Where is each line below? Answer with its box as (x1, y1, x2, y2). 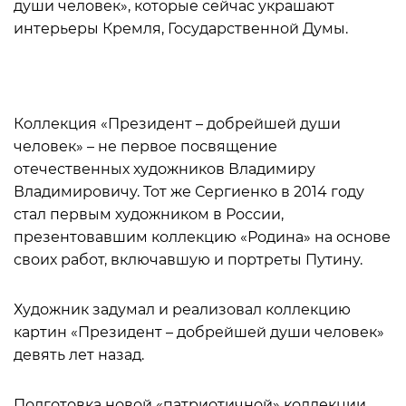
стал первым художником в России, (14, 206, 284, 223)
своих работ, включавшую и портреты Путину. (14, 251, 366, 268)
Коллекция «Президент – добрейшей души (14, 115, 341, 132)
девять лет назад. (14, 346, 148, 363)
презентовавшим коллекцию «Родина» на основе (14, 228, 391, 246)
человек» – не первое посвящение (14, 138, 277, 155)
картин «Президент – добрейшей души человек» (14, 324, 384, 341)
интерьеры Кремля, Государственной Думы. (14, 20, 348, 37)
